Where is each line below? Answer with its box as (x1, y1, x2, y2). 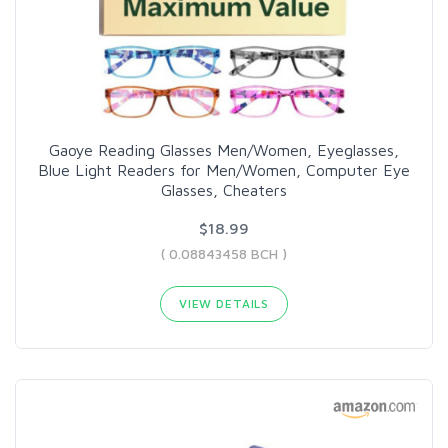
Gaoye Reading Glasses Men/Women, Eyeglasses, (49, 141, 399, 159)
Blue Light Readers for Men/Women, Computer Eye (38, 161, 410, 179)
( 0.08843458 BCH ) (161, 245, 287, 262)
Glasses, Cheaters (161, 181, 287, 199)
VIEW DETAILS (178, 296, 270, 311)
